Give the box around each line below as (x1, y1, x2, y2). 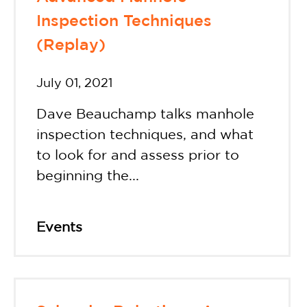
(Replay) (36, 38, 106, 53)
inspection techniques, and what (36, 129, 254, 142)
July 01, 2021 (36, 78, 112, 90)
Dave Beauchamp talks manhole (36, 108, 254, 121)
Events (36, 221, 82, 234)
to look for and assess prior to (36, 149, 239, 162)
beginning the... (36, 170, 139, 183)
